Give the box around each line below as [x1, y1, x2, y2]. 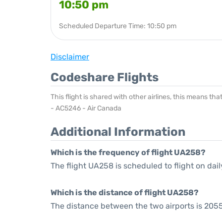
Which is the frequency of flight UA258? [51, 148, 206, 157]
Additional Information [51, 125, 185, 139]
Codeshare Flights [51, 70, 159, 84]
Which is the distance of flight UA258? [51, 188, 199, 197]
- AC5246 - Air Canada [51, 104, 121, 112]
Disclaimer [51, 52, 89, 61]
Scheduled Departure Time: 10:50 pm [59, 22, 176, 30]
